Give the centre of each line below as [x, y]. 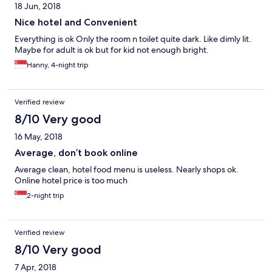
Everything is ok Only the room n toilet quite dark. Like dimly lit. [133, 39]
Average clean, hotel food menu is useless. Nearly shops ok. [127, 170]
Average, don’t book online [76, 153]
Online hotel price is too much [71, 181]
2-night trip [46, 196]
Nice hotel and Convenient [76, 22]
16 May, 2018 [39, 137]
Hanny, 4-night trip [58, 65]
